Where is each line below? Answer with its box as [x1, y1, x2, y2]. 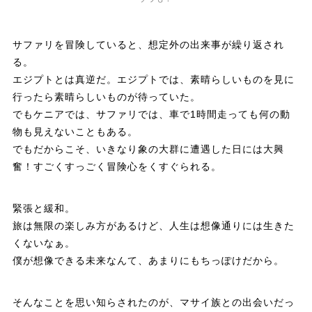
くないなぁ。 [12, 237, 75, 249]
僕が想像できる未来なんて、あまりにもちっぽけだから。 [12, 254, 284, 266]
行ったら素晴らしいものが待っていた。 [12, 91, 201, 102]
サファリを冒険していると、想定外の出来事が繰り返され [12, 38, 284, 50]
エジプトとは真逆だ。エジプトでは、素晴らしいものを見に [12, 73, 295, 85]
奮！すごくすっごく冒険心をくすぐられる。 [12, 160, 221, 172]
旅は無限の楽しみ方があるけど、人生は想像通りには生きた [12, 219, 295, 231]
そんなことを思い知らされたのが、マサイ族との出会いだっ [12, 296, 295, 308]
